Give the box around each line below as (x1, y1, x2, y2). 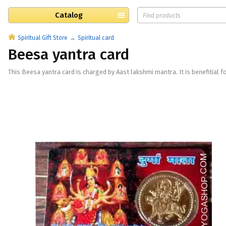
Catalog (54, 11, 83, 20)
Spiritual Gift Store (18, 34, 68, 41)
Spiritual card (78, 34, 114, 41)
